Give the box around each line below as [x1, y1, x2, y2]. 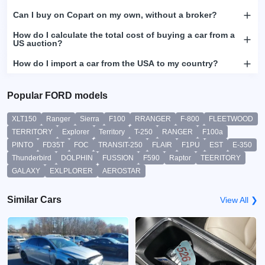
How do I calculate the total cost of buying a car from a [13, 30, 235, 40]
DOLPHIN [61, 153, 93, 162]
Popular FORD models [7, 90, 108, 101]
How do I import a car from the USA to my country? [13, 58, 218, 68]
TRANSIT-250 [98, 140, 143, 149]
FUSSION [102, 153, 134, 162]
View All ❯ [220, 195, 258, 205]
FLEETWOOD [209, 114, 253, 123]
